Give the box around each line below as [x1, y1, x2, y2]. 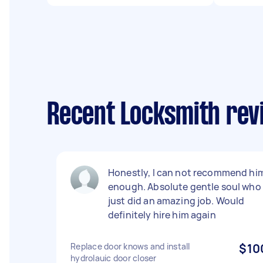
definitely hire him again [108, 208, 216, 221]
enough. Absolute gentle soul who [108, 180, 261, 193]
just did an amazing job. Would [108, 194, 245, 207]
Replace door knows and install [70, 241, 190, 252]
